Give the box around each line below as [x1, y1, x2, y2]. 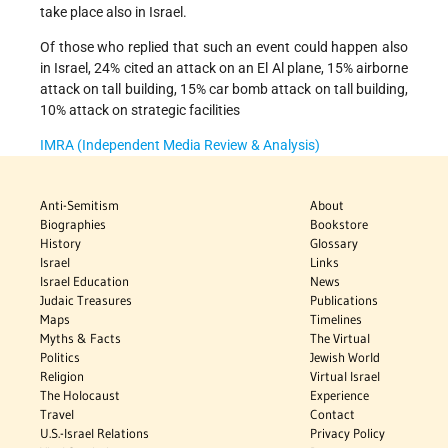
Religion [40, 368, 84, 385]
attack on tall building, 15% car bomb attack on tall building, [40, 81, 408, 98]
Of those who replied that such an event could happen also [40, 39, 408, 56]
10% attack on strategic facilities [40, 102, 240, 119]
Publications [310, 292, 379, 309]
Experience [310, 387, 370, 404]
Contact [310, 406, 356, 423]
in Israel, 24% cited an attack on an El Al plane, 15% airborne [40, 60, 408, 77]
